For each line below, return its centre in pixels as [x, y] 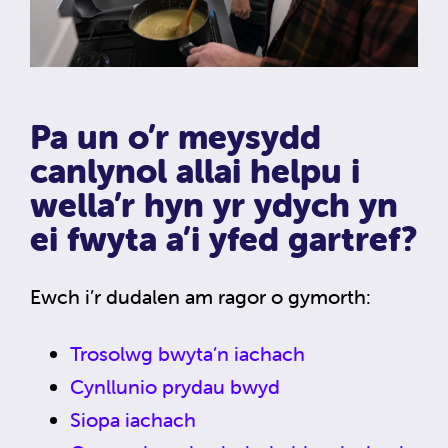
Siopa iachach [133, 419]
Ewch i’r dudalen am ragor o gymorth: [200, 296]
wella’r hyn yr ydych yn [214, 204]
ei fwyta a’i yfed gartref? [224, 238]
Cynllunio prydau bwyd [175, 386]
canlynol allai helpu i [195, 170]
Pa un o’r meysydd [175, 136]
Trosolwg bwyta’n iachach [187, 353]
